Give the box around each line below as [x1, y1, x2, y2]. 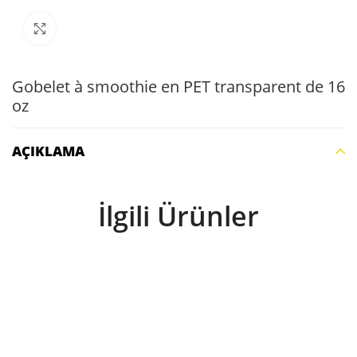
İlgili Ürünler [98, 198, 259, 234]
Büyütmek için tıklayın [56, 22, 166, 36]
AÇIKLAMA [12, 142, 84, 160]
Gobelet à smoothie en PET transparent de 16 [12, 76, 345, 97]
